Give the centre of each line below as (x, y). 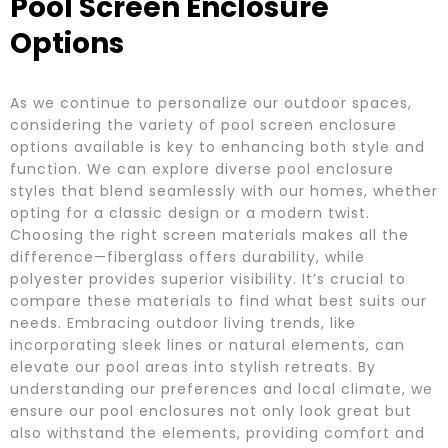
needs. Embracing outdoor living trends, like (183, 323)
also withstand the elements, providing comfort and (217, 433)
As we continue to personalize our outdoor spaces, (211, 103)
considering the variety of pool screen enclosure (203, 125)
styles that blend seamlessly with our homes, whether (224, 191)
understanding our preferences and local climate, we (221, 389)
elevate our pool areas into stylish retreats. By (193, 367)
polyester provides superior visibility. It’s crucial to (208, 279)
